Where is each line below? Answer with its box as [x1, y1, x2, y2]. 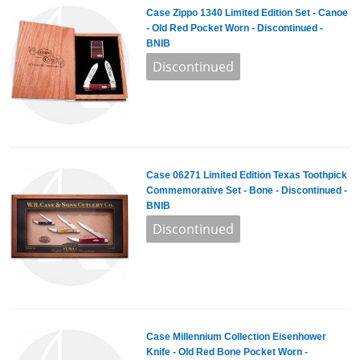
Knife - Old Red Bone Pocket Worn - [145, 346, 308, 358]
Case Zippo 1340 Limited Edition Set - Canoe [145, 7, 348, 19]
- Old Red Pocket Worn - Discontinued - [145, 22, 323, 35]
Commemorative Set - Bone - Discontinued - [145, 184, 347, 196]
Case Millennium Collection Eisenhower [145, 331, 326, 343]
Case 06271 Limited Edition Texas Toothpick [145, 169, 347, 181]
